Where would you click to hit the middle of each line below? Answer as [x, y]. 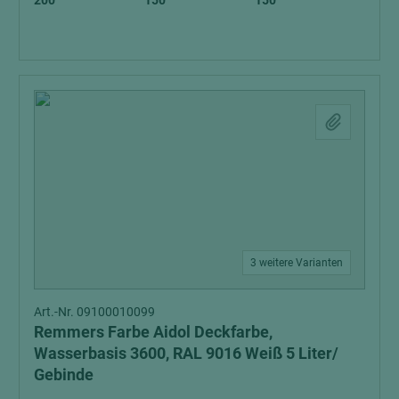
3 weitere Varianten [297, 262]
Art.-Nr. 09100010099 [94, 311]
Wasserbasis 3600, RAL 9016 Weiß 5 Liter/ [186, 353]
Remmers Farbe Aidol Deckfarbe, [153, 331]
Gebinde [64, 374]
